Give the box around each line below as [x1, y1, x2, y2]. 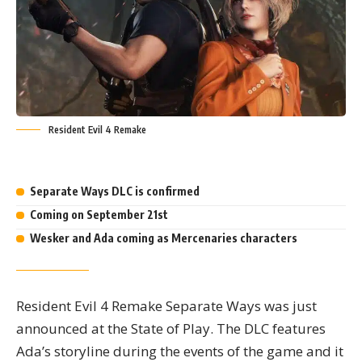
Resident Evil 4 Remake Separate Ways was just [16, 297, 317, 316]
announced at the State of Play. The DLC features [16, 319, 326, 339]
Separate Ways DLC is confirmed [29, 184, 200, 199]
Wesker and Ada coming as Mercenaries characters [29, 231, 297, 246]
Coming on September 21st [29, 208, 168, 222]
